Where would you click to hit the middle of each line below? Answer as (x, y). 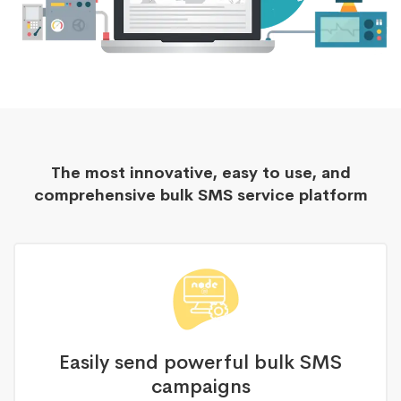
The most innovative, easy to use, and (200, 172)
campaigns (200, 386)
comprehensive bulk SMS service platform (200, 195)
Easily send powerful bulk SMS (200, 362)
